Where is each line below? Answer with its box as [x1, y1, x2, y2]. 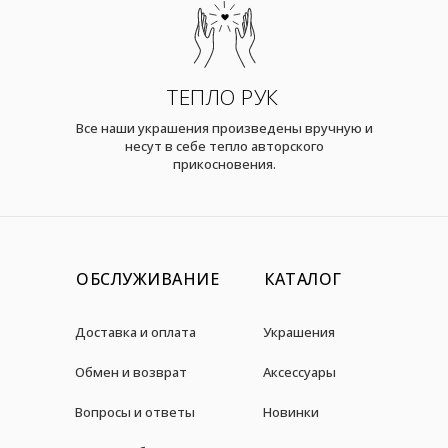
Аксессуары [263, 362, 336, 381]
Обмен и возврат [75, 362, 187, 381]
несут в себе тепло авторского [124, 136, 324, 155]
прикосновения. [172, 154, 276, 173]
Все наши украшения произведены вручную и [75, 118, 373, 137]
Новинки [263, 402, 319, 421]
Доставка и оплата [75, 322, 196, 341]
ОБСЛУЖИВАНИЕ [76, 267, 219, 290]
